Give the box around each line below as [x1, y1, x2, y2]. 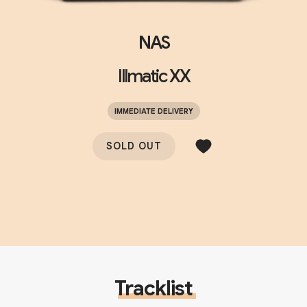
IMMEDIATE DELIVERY [114, 106, 193, 116]
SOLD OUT [106, 140, 162, 153]
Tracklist [114, 275, 193, 302]
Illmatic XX [117, 65, 190, 88]
